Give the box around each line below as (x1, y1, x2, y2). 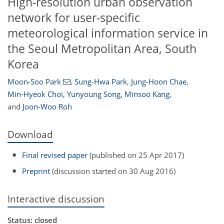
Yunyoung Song (67, 89, 120, 99)
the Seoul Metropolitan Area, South (7, 40, 196, 56)
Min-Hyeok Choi (7, 89, 63, 99)
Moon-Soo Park (7, 76, 61, 87)
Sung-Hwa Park (74, 76, 127, 87)
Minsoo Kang (124, 89, 169, 99)
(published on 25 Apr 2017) (87, 149, 184, 160)
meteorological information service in (7, 25, 208, 41)
